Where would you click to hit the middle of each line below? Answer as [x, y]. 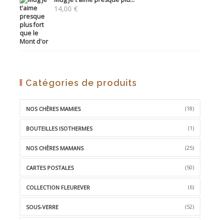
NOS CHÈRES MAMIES [53, 109]
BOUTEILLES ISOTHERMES [59, 129]
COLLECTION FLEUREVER [58, 188]
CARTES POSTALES [50, 168]
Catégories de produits [81, 83]
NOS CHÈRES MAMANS [55, 148]
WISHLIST [159, 14]
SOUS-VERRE [42, 207]
